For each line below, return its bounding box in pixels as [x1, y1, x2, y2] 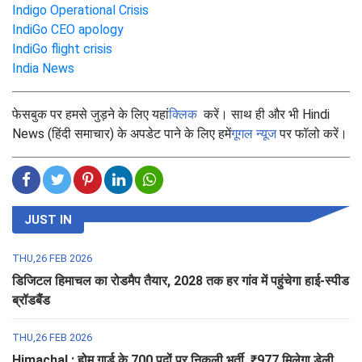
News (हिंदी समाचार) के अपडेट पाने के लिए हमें [12, 125, 231, 141]
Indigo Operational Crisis [12, 2, 149, 18]
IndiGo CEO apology [12, 21, 124, 37]
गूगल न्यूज [231, 125, 276, 141]
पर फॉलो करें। [276, 125, 347, 141]
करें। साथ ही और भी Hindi [197, 106, 330, 122]
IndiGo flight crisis [12, 40, 112, 57]
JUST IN [24, 212, 72, 227]
